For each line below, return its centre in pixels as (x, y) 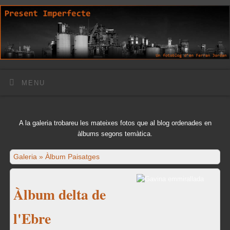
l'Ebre (32, 218)
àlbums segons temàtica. (115, 134)
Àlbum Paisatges (72, 156)
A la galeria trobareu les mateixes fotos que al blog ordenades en (115, 123)
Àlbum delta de (59, 194)
